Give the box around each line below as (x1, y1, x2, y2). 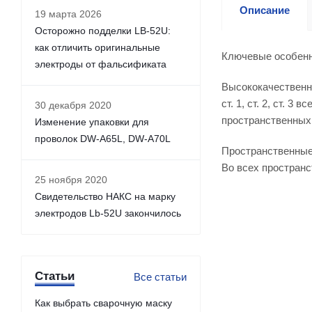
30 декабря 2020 (35, 100, 111, 111)
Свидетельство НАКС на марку (35, 191, 175, 202)
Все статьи (134, 271, 187, 283)
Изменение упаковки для (35, 116, 149, 127)
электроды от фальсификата (35, 58, 166, 70)
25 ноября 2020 (35, 174, 107, 185)
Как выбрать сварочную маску (35, 297, 172, 309)
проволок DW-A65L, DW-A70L (35, 133, 171, 144)
